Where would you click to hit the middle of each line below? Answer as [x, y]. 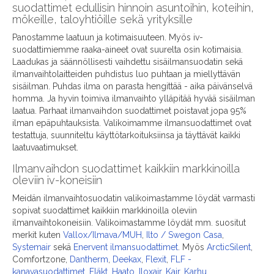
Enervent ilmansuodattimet [126, 247]
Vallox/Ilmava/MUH [102, 235]
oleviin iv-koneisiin [57, 180]
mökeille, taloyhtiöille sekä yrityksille [102, 20]
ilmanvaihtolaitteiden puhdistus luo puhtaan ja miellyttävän [126, 74]
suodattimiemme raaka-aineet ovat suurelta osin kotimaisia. [128, 50]
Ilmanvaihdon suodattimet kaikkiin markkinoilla [126, 169]
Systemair [31, 247]
